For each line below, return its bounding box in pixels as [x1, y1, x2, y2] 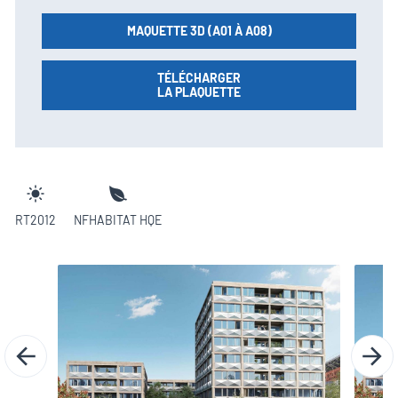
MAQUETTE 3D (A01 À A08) [126, 22, 272, 38]
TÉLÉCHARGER [157, 69, 241, 85]
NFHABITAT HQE [74, 211, 162, 227]
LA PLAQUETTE [157, 84, 241, 99]
